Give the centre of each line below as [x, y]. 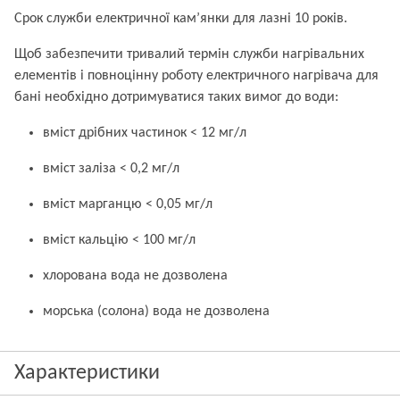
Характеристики [87, 373]
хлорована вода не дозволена [135, 276]
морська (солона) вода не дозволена [156, 312]
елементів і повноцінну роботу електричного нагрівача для [196, 76]
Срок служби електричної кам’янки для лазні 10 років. [181, 19]
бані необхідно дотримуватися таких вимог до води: [176, 97]
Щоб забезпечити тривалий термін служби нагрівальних [189, 54]
